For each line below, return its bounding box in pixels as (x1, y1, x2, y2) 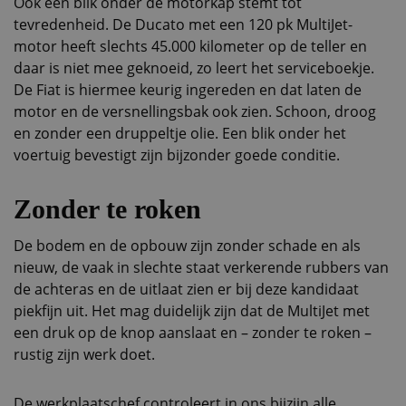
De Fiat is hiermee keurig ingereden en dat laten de (14, 80, 362, 100)
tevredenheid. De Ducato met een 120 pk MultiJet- (14, 14, 353, 34)
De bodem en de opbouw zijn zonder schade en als (14, 236, 361, 256)
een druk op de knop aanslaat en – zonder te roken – (14, 323, 372, 343)
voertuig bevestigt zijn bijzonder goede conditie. (14, 145, 340, 165)
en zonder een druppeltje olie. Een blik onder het (14, 123, 346, 143)
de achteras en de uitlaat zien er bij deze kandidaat (14, 279, 359, 299)
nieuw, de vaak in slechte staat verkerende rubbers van (14, 257, 389, 277)
